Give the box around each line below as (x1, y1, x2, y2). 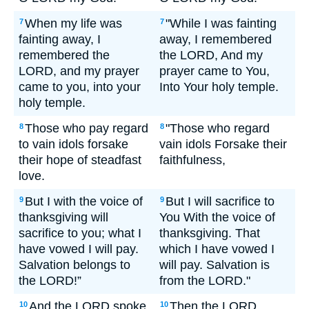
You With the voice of (159, 210, 275, 224)
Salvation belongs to (19, 258, 130, 272)
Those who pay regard (25, 121, 148, 135)
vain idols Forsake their (159, 137, 287, 151)
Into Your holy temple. (159, 80, 279, 94)
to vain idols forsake (19, 137, 128, 151)
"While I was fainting (166, 17, 277, 30)
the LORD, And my (159, 48, 263, 62)
